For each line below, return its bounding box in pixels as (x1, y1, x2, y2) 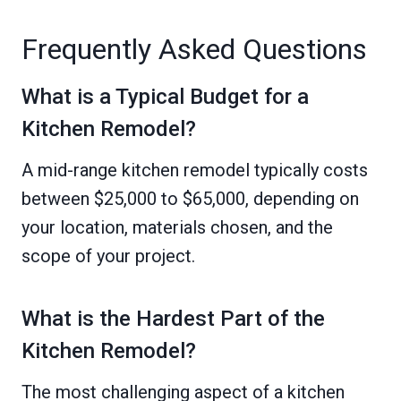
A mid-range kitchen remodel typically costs (21, 159, 368, 182)
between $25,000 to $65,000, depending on (21, 188, 359, 210)
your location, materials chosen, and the (21, 217, 333, 239)
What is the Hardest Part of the (21, 306, 325, 332)
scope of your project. (21, 245, 195, 268)
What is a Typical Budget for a (21, 84, 309, 110)
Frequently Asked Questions (21, 32, 367, 67)
